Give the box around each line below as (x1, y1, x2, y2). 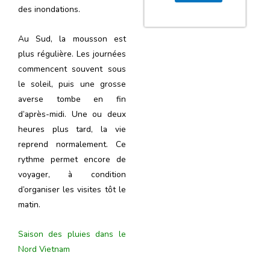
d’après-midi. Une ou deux (18, 108, 126, 121)
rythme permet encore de (18, 154, 126, 166)
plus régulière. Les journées (18, 48, 126, 60)
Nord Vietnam (18, 243, 70, 256)
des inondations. (18, 4, 80, 16)
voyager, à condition (18, 169, 126, 181)
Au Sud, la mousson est (18, 33, 126, 45)
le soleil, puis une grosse (18, 78, 126, 90)
